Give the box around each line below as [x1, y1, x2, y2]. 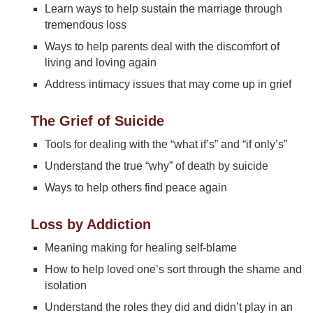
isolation [44, 279, 87, 291]
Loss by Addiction [30, 217, 151, 232]
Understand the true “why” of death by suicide [44, 160, 268, 172]
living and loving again [44, 57, 156, 68]
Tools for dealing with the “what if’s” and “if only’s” [44, 138, 287, 150]
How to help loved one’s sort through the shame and [44, 263, 302, 275]
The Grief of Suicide [30, 113, 164, 129]
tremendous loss [44, 19, 126, 31]
